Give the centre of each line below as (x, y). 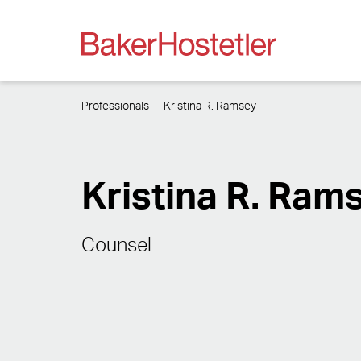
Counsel (116, 245)
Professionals (115, 106)
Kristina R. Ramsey (210, 106)
